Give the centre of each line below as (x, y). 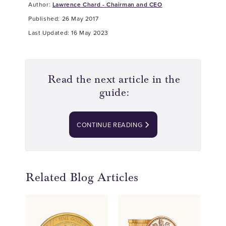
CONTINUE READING (110, 125)
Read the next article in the (114, 79)
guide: (114, 92)
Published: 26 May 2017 (64, 18)
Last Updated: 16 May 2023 (68, 33)
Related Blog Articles (82, 177)
